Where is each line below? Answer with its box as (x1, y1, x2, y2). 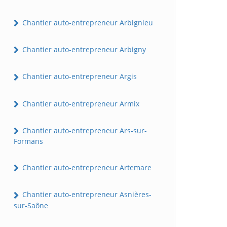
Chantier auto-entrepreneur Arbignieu (20, 17, 153, 27)
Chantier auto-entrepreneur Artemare (20, 163, 152, 173)
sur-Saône (14, 200, 48, 210)
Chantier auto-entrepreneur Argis (20, 71, 137, 82)
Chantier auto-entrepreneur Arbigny (20, 45, 146, 55)
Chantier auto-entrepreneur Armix (20, 98, 139, 108)
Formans (14, 136, 43, 146)
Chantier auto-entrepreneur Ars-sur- (20, 125, 147, 135)
